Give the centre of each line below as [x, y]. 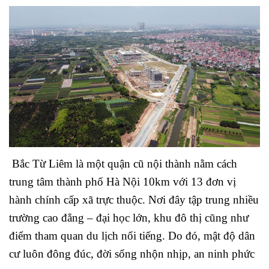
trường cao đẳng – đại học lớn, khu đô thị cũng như [129, 218]
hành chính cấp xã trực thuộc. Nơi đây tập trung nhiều [134, 200]
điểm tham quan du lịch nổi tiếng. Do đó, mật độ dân [132, 236]
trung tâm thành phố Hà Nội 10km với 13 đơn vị [122, 182]
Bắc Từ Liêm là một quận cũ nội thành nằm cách [123, 164]
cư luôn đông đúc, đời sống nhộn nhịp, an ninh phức [132, 254]
